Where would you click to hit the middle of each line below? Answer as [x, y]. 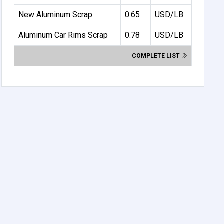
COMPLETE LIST [157, 56]
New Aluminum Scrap [56, 14]
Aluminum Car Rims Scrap [63, 35]
